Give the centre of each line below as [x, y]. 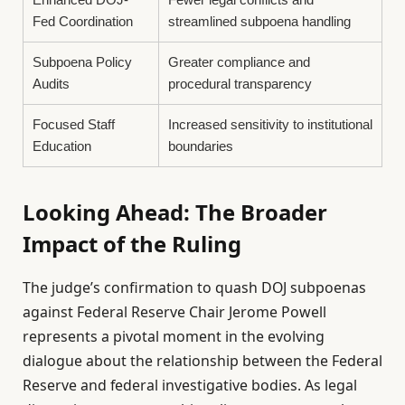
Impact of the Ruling [132, 244]
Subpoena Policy [82, 61]
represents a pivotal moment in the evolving [174, 336]
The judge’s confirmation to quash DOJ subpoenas [194, 287]
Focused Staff [74, 124]
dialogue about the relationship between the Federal [202, 360]
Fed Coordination [83, 21]
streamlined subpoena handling [259, 21]
